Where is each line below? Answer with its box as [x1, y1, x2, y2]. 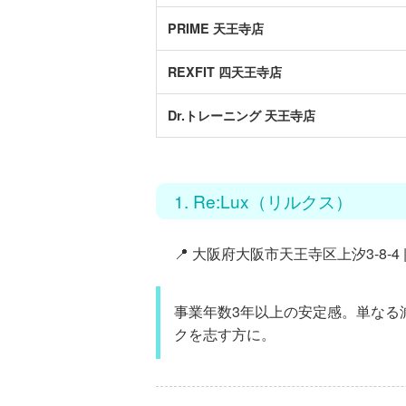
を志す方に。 [188, 324, 275, 344]
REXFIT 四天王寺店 [168, 63, 282, 81]
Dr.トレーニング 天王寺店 [168, 106, 315, 124]
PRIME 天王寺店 [168, 19, 264, 37]
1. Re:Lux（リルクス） [174, 188, 353, 213]
